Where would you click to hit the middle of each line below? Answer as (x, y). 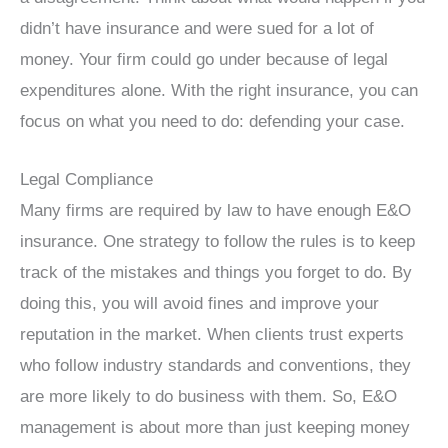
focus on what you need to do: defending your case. (212, 121)
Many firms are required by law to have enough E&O (215, 210)
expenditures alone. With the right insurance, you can (219, 90)
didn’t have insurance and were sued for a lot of (197, 28)
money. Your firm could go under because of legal (204, 59)
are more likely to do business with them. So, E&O (208, 396)
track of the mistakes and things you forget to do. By (216, 272)
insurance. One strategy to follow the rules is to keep (217, 241)
